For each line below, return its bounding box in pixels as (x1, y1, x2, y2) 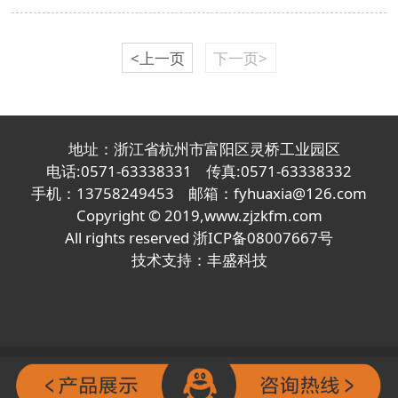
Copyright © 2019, (76, 204, 204, 226)
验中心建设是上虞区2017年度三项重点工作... (99, 28, 385, 48)
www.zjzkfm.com (203, 204, 322, 226)
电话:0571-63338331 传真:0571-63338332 (46, 160, 352, 181)
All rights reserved (65, 227, 193, 248)
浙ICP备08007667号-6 (122, 365, 276, 386)
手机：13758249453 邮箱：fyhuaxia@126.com (31, 182, 367, 203)
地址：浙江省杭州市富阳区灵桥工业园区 (58, 138, 340, 159)
